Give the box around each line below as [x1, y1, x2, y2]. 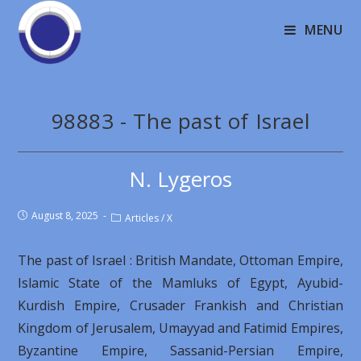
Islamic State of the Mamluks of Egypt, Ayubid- [18, 274, 343, 292]
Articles [125, 211, 160, 225]
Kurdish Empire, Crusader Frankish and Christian [18, 297, 343, 314]
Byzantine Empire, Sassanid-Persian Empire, [18, 342, 343, 359]
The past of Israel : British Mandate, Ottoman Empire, [18, 251, 343, 269]
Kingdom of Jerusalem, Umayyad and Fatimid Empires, [18, 319, 343, 337]
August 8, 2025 [31, 209, 99, 222]
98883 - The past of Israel [51, 106, 310, 135]
